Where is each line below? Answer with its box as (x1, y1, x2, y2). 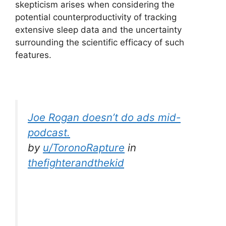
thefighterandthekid (28, 156, 124, 169)
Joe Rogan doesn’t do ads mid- (28, 110, 181, 124)
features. (15, 49, 51, 60)
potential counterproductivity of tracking (15, 12, 177, 22)
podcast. (28, 126, 70, 139)
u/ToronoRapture (43, 141, 125, 154)
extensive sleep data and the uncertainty (15, 24, 182, 35)
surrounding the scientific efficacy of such (15, 37, 184, 47)
